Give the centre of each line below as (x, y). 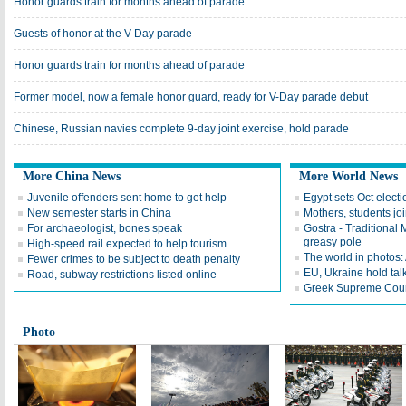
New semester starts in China (99, 213)
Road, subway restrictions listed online (122, 275)
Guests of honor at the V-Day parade (103, 34)
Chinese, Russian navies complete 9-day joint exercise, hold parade (181, 129)
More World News (348, 176)
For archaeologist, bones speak (105, 228)
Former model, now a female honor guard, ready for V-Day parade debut (191, 97)
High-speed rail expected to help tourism (127, 244)
